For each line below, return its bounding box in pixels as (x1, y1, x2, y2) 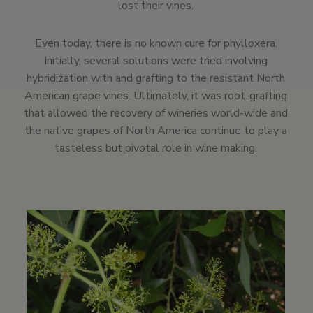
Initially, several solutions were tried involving (44, 53, 268, 69)
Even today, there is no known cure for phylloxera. (34, 36, 277, 52)
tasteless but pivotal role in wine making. (54, 140, 257, 156)
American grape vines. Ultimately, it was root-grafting (24, 88, 287, 104)
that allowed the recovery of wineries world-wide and (24, 105, 288, 122)
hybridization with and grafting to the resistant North (27, 71, 285, 87)
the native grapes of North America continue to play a (24, 123, 287, 139)
